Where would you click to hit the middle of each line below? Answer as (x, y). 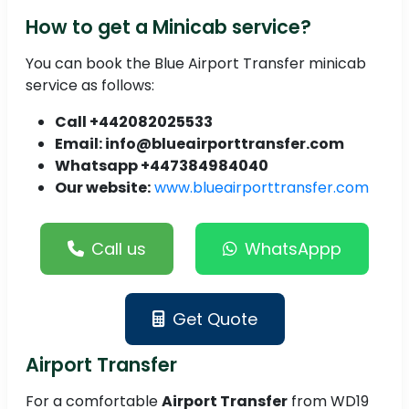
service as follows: (90, 86)
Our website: (103, 188)
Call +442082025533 (134, 122)
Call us (119, 249)
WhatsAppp (293, 249)
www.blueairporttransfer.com (262, 188)
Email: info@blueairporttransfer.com (199, 144)
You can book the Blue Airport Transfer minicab (196, 64)
